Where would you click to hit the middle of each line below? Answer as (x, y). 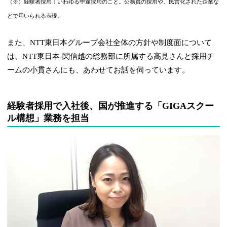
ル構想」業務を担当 (48, 118)
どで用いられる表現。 (35, 16)
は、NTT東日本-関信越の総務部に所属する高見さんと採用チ (111, 56)
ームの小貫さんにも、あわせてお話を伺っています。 (99, 70)
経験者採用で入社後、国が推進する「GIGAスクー (111, 106)
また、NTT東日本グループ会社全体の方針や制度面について (110, 42)
